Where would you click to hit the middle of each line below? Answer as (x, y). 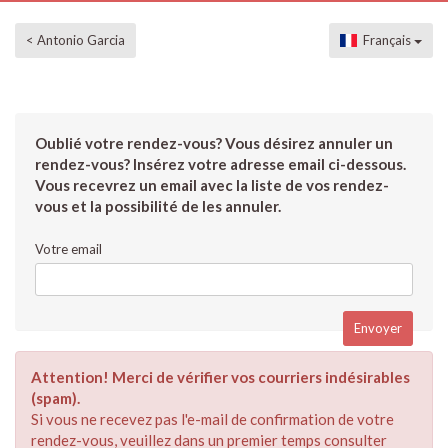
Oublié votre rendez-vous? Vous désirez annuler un (214, 143)
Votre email (68, 249)
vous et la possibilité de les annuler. (158, 206)
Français (385, 40)
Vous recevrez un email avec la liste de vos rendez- (212, 185)
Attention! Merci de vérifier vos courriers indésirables (220, 377)
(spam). (55, 398)
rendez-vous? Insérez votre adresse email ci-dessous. (220, 164)
